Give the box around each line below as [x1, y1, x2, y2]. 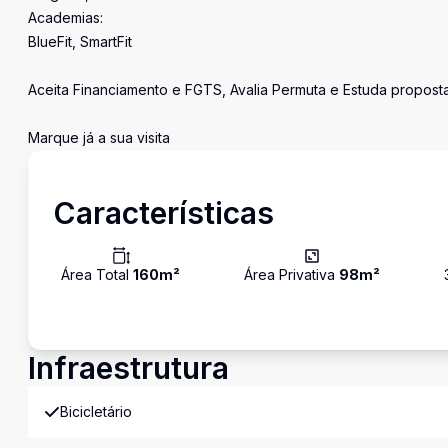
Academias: [28, 9, 103, 26]
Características [53, 195, 274, 231]
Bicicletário [60, 403, 132, 420]
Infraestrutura [28, 350, 229, 386]
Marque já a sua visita [28, 129, 170, 146]
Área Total [61, 266, 133, 283]
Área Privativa [244, 266, 340, 283]
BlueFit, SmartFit [28, 33, 132, 50]
